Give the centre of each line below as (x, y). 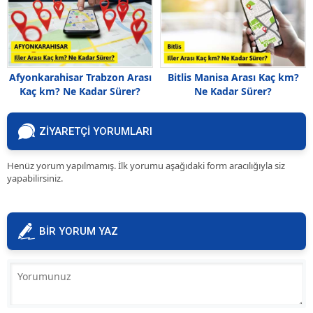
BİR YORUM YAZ (79, 231)
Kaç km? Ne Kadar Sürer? (80, 91)
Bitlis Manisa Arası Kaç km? (233, 77)
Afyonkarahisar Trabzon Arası (80, 77)
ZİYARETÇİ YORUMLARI (96, 131)
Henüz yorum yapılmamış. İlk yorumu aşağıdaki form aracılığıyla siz (146, 166)
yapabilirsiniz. (35, 178)
